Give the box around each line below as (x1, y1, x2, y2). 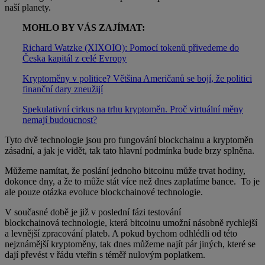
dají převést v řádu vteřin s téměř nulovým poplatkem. (5, 250, 205, 260)
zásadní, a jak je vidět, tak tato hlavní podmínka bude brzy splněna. (5, 146, 254, 156)
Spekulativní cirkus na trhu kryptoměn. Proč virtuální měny (22, 104, 243, 115)
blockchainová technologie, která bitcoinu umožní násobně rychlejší (5, 218, 257, 228)
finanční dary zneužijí (22, 84, 103, 95)
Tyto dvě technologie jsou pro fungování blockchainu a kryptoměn (5, 135, 253, 146)
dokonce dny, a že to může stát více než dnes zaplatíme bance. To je (5, 176, 260, 187)
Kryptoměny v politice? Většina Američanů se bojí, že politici (22, 73, 252, 84)
